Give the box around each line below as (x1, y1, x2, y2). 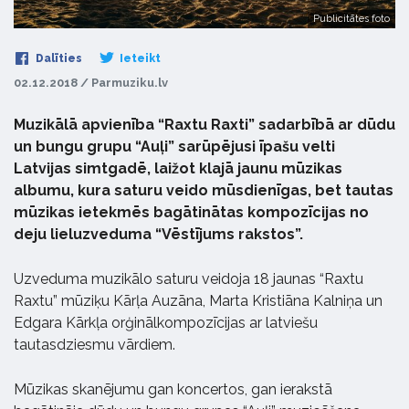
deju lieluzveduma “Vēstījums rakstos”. (14, 225, 303, 244)
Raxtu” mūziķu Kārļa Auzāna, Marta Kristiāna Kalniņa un (14, 292, 383, 310)
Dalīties (33, 52, 82, 66)
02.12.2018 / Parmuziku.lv (14, 76, 168, 90)
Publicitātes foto (313, 13, 390, 26)
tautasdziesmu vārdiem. (14, 336, 175, 354)
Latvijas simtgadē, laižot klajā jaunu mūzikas (14, 160, 342, 178)
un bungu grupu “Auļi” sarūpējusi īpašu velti (14, 138, 335, 156)
